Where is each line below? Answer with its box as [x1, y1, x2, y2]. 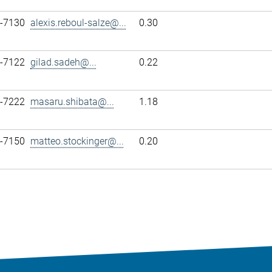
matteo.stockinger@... [30, 135, 124, 147]
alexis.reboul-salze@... [30, 17, 126, 29]
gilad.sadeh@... [30, 56, 97, 68]
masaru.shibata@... [30, 96, 114, 107]
